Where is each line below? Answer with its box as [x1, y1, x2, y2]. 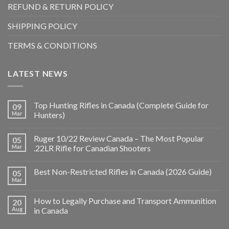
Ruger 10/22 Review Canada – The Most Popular [34, 133, 204, 143]
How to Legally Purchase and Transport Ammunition [34, 195, 216, 205]
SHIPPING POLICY [8, 21, 77, 31]
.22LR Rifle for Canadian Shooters [34, 143, 151, 153]
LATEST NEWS [8, 68, 68, 79]
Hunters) [34, 109, 65, 120]
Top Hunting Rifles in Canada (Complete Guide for [34, 100, 209, 110]
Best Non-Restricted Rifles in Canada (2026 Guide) [34, 166, 212, 176]
